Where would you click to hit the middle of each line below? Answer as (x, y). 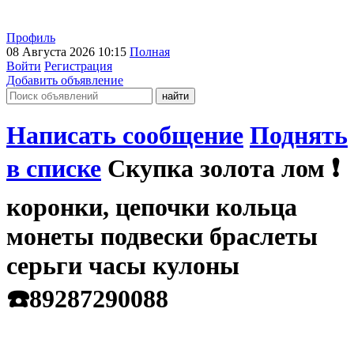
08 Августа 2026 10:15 (68, 52)
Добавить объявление (65, 80)
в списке (54, 169)
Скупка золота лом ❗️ (223, 169)
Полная (150, 52)
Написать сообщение (125, 136)
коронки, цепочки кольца (152, 207)
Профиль (31, 38)
